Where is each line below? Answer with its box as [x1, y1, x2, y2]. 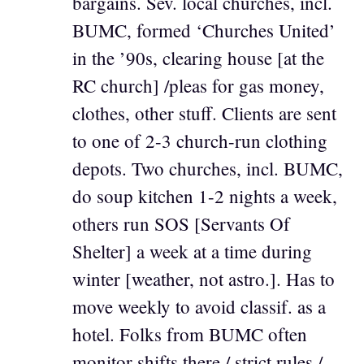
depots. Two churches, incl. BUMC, [72, 156, 343, 181]
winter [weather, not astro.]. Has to [72, 266, 335, 292]
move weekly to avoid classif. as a [72, 294, 326, 319]
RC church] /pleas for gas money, [72, 73, 324, 98]
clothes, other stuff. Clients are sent [72, 101, 336, 126]
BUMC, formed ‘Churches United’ [72, 18, 336, 43]
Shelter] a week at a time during [72, 239, 312, 264]
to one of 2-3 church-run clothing [72, 128, 327, 154]
